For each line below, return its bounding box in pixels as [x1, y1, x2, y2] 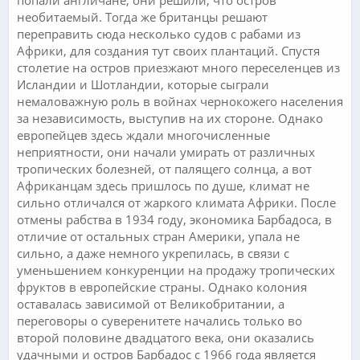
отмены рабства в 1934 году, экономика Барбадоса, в [17, 211, 332, 227]
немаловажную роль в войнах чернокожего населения [17, 92, 343, 109]
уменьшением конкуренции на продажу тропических [17, 261, 335, 278]
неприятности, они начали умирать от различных [17, 143, 315, 160]
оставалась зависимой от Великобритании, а [17, 295, 284, 312]
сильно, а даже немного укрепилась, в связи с [17, 244, 289, 261]
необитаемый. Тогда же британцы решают [17, 8, 268, 25]
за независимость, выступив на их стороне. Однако [17, 109, 323, 126]
